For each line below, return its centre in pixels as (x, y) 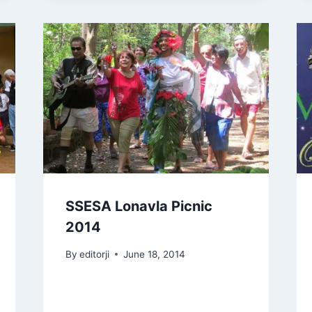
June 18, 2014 (154, 254)
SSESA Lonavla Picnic (139, 206)
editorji (94, 254)
